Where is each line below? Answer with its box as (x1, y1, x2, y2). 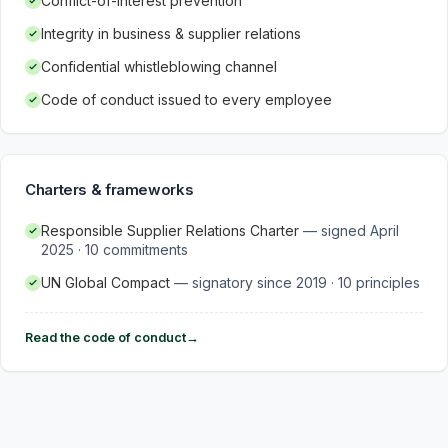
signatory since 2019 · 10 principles (192, 274, 420, 291)
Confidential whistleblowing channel (41, 58, 277, 75)
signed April (321, 222, 399, 239)
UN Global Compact (41, 274, 170, 291)
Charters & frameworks (25, 180, 194, 199)
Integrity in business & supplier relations (41, 25, 301, 42)
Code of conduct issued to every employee (41, 91, 332, 108)
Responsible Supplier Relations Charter (41, 222, 299, 239)
